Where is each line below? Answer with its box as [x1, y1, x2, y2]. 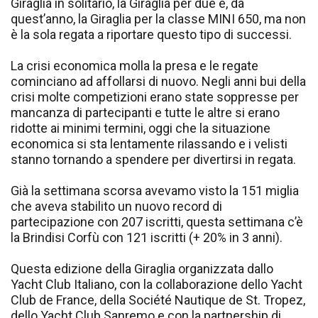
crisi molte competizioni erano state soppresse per [11, 89, 299, 105]
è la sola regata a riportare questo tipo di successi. [11, 27, 292, 43]
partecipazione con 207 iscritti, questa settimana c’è [11, 214, 303, 230]
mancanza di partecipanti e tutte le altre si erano [11, 105, 280, 121]
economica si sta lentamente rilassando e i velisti [11, 136, 287, 152]
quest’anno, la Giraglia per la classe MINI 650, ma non [11, 11, 306, 27]
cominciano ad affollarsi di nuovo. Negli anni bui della [11, 74, 306, 89]
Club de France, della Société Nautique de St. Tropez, [11, 292, 305, 308]
